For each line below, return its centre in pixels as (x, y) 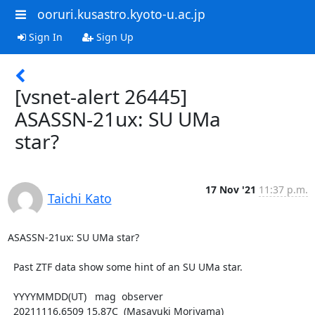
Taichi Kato (79, 198)
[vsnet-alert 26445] (101, 96)
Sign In (44, 37)
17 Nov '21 (230, 189)
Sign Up (113, 37)
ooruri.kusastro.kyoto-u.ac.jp (121, 14)
